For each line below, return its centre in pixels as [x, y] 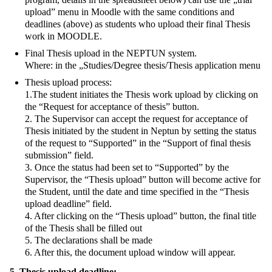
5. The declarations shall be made [89, 240]
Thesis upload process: [68, 82]
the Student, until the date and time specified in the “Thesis [137, 191]
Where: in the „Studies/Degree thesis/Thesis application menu [143, 65]
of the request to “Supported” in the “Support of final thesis [138, 143]
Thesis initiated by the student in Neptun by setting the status [141, 131]
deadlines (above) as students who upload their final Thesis [138, 24]
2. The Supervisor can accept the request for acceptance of [136, 118]
